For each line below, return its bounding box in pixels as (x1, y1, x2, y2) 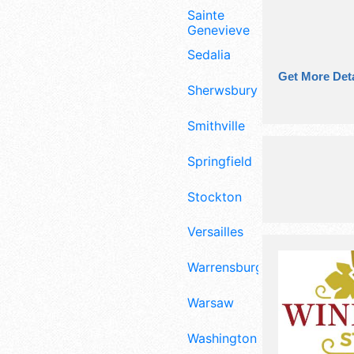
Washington (187, 330, 257, 346)
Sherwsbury (187, 82, 258, 99)
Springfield (187, 153, 252, 169)
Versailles (187, 224, 243, 240)
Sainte (187, 6, 224, 23)
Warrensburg (187, 259, 263, 276)
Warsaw (187, 294, 234, 311)
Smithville (187, 117, 245, 134)
